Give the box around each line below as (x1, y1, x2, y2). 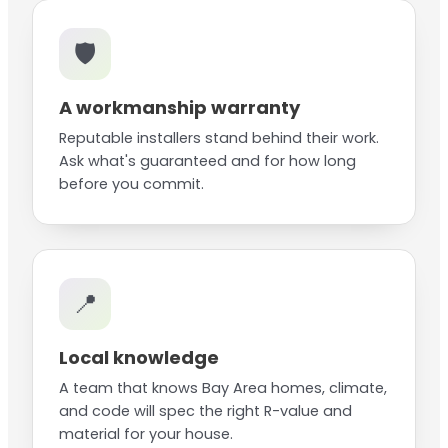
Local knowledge (59, 345, 219, 371)
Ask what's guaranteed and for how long (59, 151, 356, 172)
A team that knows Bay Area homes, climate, (59, 378, 387, 399)
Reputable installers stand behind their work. (59, 128, 379, 149)
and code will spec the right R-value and (59, 401, 352, 422)
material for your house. (59, 424, 233, 445)
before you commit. (59, 174, 204, 195)
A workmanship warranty (59, 95, 300, 121)
